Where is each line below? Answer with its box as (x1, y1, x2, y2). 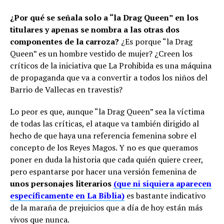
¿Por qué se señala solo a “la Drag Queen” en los (10, 11, 198, 23)
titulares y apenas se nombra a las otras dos (10, 23, 179, 35)
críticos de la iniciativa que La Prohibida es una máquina (10, 59, 211, 71)
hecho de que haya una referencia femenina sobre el (10, 129, 196, 141)
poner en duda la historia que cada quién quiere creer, (10, 153, 203, 165)
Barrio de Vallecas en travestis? (10, 83, 122, 95)
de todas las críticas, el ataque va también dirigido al (10, 117, 199, 129)
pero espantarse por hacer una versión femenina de (10, 165, 196, 177)
